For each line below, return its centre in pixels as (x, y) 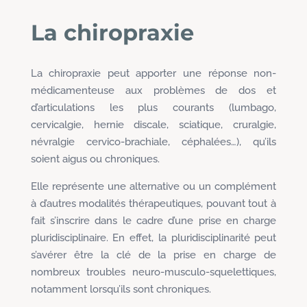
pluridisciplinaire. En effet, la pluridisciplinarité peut (153, 237)
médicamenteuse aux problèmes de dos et (153, 90)
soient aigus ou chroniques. (95, 159)
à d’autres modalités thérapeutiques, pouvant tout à (153, 203)
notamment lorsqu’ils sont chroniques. (121, 289)
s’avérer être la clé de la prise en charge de (153, 255)
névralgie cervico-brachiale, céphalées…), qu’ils (153, 142)
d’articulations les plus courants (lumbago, (153, 107)
